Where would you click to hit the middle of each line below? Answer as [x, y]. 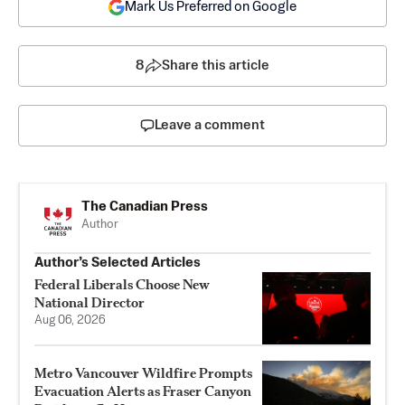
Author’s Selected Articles [118, 262]
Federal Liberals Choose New [122, 284]
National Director [89, 302]
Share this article [216, 65]
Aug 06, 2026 [70, 320]
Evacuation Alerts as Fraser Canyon [143, 391]
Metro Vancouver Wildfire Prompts [143, 372]
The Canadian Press [145, 206]
